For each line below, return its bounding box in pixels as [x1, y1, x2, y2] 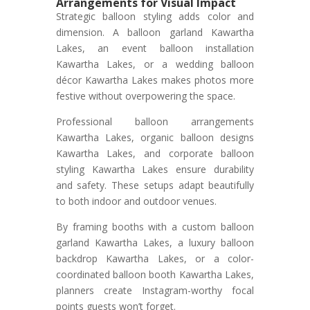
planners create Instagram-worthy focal [55, 284, 255, 298]
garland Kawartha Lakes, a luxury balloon [55, 236, 255, 250]
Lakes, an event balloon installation [55, 42, 255, 55]
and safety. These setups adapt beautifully [55, 179, 255, 192]
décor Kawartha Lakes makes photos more [55, 73, 255, 87]
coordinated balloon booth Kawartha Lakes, [55, 268, 255, 282]
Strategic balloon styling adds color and [55, 10, 255, 24]
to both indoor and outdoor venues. [55, 194, 217, 208]
